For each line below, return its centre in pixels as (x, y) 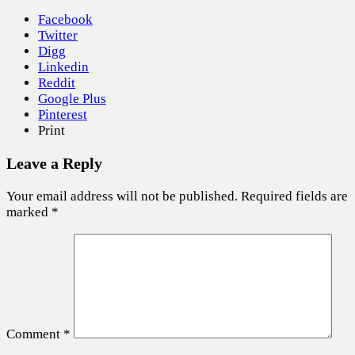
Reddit (57, 82)
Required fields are (294, 196)
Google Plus (72, 98)
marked (29, 212)
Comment (35, 334)
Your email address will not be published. (122, 196)
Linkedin (63, 67)
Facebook (65, 19)
